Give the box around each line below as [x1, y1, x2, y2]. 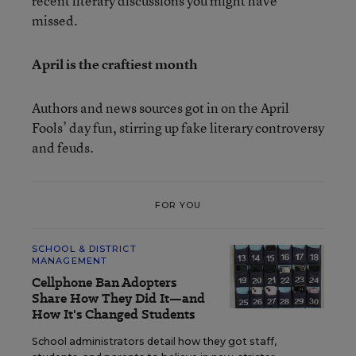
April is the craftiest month [32, 55, 198, 73]
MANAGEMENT [32, 255, 107, 266]
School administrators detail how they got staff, [32, 335, 277, 347]
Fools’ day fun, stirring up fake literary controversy [32, 118, 324, 137]
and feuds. [32, 138, 94, 157]
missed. [32, 11, 78, 29]
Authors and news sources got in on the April [32, 99, 289, 117]
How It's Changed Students [32, 305, 195, 323]
